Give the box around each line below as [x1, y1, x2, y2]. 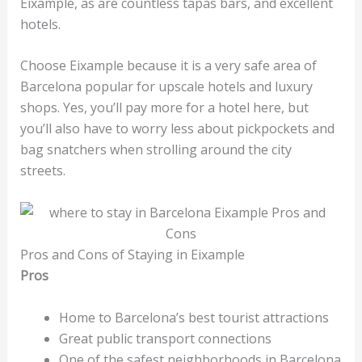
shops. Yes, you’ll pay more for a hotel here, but [19, 99, 309, 117]
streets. [19, 162, 69, 180]
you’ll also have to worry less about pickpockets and [19, 120, 335, 138]
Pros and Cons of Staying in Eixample [19, 245, 245, 263]
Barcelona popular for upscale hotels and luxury [19, 78, 313, 96]
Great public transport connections [58, 329, 275, 347]
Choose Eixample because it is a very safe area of [19, 57, 317, 75]
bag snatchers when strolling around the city [19, 141, 292, 159]
